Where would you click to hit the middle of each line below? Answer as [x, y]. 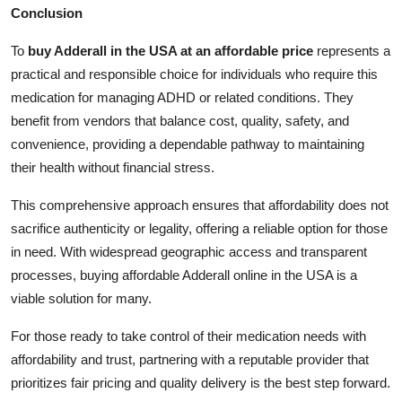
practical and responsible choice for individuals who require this [194, 74]
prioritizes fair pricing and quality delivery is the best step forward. [201, 382]
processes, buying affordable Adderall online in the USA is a [184, 275]
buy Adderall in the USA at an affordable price [170, 50]
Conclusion [47, 13]
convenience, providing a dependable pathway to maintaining [188, 144]
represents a [352, 50]
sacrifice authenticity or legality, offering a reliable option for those [199, 228]
